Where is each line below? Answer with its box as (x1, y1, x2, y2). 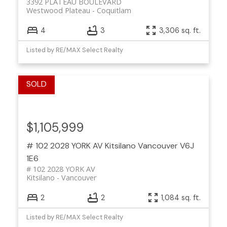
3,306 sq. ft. (159, 25, 201, 35)
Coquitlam (96, 6, 131, 16)
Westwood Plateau (26, 6, 90, 16)
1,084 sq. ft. (161, 193, 201, 202)
